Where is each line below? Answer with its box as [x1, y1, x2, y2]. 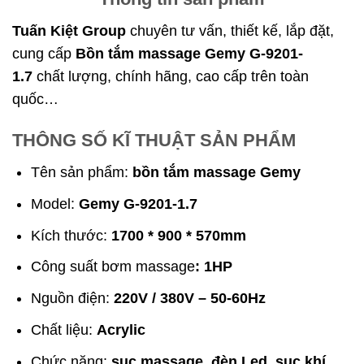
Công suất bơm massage [31, 258, 196, 275]
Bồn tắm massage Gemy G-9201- [76, 45, 303, 62]
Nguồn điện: [31, 290, 115, 307]
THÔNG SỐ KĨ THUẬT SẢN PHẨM [12, 130, 296, 151]
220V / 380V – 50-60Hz [114, 290, 266, 307]
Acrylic [97, 322, 146, 339]
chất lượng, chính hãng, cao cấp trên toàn [37, 67, 309, 84]
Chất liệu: [31, 322, 97, 339]
